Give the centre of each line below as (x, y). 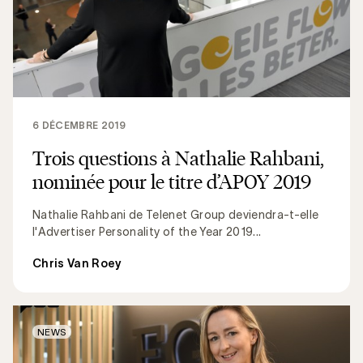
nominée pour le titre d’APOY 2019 (172, 181)
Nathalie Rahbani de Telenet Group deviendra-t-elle (176, 214)
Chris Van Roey (77, 263)
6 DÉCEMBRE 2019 (79, 125)
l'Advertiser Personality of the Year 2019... (147, 231)
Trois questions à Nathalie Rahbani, (178, 158)
